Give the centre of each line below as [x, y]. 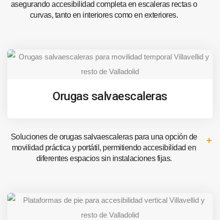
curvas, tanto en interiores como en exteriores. [104, 15]
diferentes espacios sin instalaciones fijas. [104, 159]
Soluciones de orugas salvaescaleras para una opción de [104, 137]
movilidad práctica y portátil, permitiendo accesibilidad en [104, 148]
